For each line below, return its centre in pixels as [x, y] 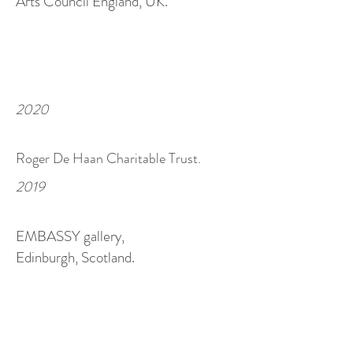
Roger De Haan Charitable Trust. [108, 158]
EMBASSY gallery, [70, 236]
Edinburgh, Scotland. [75, 257]
